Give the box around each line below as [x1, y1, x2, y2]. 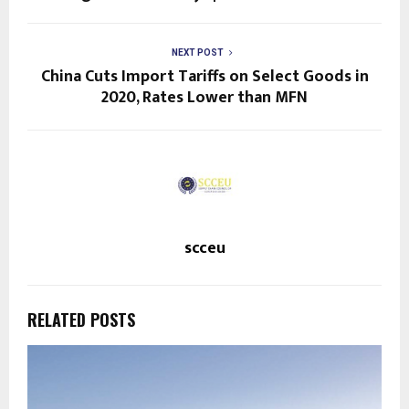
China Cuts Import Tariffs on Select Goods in [40, 62, 369, 90]
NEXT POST [171, 47, 224, 58]
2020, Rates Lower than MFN [101, 83, 308, 111]
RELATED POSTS [27, 307, 135, 331]
